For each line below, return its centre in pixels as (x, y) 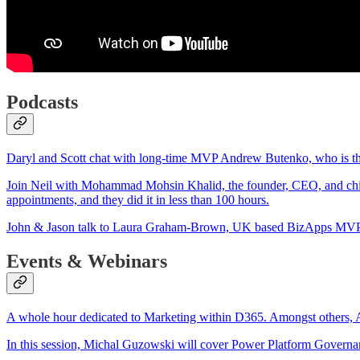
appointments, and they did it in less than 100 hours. (138, 200)
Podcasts (42, 102)
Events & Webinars (87, 261)
